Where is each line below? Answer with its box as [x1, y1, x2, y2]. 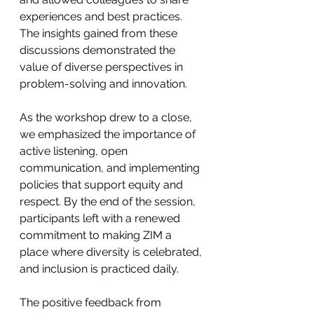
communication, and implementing [20, 161, 203, 175]
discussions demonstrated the [20, 43, 178, 57]
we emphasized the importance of [20, 128, 198, 141]
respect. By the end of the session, [20, 195, 198, 208]
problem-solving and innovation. [20, 77, 187, 90]
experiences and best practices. [20, 10, 185, 23]
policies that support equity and [20, 178, 186, 191]
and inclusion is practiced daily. [20, 262, 179, 275]
